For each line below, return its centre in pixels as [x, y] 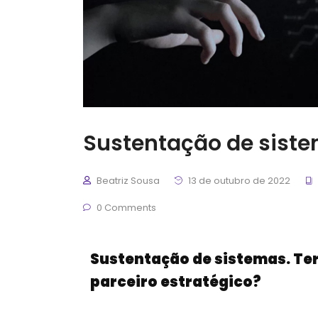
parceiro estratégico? [176, 281]
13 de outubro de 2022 [238, 180]
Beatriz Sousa [128, 180]
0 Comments [125, 207]
